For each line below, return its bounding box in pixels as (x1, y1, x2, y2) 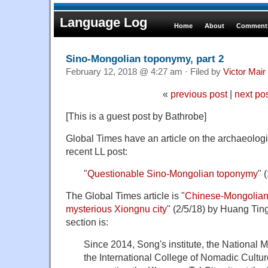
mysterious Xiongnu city (66, 203, 167, 214)
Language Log (60, 15, 147, 30)
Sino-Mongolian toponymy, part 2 (66, 52, 224, 65)
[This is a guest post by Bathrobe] (66, 110, 206, 121)
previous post (170, 88, 227, 99)
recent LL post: (66, 145, 127, 157)
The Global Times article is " (66, 190, 185, 201)
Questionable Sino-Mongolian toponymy (87, 167, 258, 179)
